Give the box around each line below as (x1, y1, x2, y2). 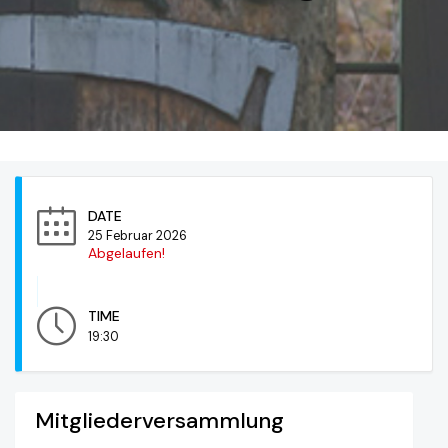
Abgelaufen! (88, 244, 165, 263)
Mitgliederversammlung (35, 406, 284, 436)
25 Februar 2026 (88, 228, 187, 245)
